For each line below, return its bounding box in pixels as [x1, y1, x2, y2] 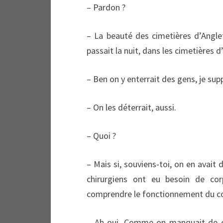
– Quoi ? [87, 130, 116, 141]
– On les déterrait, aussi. [87, 102, 176, 113]
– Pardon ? [87, 1, 125, 13]
